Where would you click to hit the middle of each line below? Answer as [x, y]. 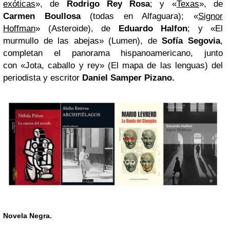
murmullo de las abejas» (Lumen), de [83, 41]
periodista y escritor [43, 78]
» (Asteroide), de [77, 28]
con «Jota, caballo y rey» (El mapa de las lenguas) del [113, 65]
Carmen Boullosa [42, 16]
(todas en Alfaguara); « [139, 16]
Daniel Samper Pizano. [128, 78]
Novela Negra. [27, 216]
